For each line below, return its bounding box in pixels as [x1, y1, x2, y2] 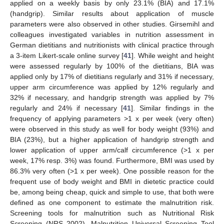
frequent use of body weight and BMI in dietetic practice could [10, 177, 214, 186]
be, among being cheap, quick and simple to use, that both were [10, 188, 214, 196]
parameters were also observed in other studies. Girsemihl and [10, 20, 214, 28]
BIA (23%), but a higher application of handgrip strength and [10, 135, 214, 144]
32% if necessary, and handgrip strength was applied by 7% [10, 93, 214, 102]
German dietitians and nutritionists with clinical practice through [10, 41, 214, 49]
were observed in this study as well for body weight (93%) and [10, 125, 214, 133]
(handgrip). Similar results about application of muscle [10, 9, 214, 18]
